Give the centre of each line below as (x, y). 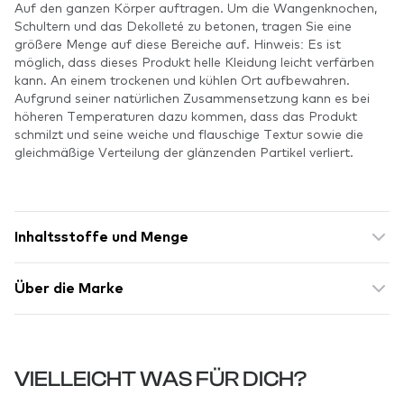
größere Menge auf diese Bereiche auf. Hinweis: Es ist (178, 43)
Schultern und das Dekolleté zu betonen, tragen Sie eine (183, 25)
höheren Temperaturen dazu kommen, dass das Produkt (186, 115)
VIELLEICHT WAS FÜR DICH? (161, 379)
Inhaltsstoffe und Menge (101, 237)
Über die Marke (69, 289)
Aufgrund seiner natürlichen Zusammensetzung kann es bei (192, 97)
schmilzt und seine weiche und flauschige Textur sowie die (189, 133)
